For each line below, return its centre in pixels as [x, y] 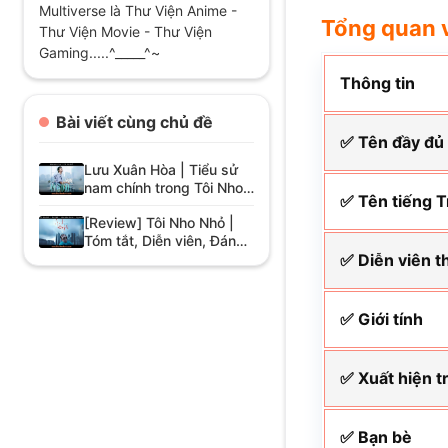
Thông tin [378, 83]
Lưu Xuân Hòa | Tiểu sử [160, 169]
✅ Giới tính [382, 319]
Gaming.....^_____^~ [99, 52]
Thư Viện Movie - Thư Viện [125, 31]
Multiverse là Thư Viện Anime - [137, 10]
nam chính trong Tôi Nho [163, 187]
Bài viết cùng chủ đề [134, 122]
